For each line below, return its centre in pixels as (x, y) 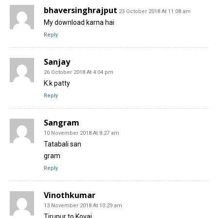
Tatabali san (63, 144)
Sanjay (57, 62)
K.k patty (57, 83)
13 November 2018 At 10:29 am (83, 205)
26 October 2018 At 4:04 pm (79, 72)
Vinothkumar (70, 195)
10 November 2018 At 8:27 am (82, 133)
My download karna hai (79, 22)
